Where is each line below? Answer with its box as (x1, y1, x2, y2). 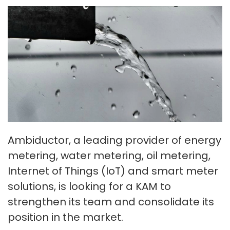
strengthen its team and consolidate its (8, 195, 214, 209)
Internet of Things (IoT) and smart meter (8, 164, 218, 179)
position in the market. (8, 210, 123, 225)
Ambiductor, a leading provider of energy (8, 133, 221, 148)
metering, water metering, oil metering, (8, 148, 210, 163)
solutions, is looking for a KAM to (8, 179, 171, 194)
